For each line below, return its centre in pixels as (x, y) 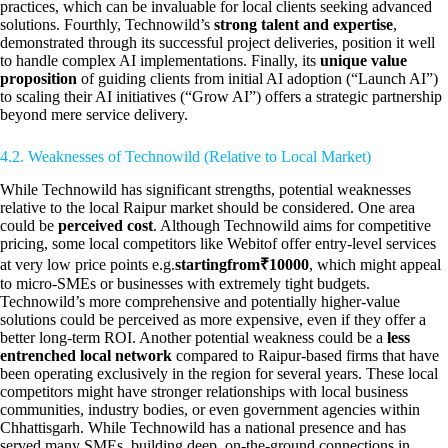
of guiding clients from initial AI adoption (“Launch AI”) (257, 79)
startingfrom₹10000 (242, 265)
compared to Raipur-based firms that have (305, 356)
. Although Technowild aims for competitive (292, 226)
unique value (363, 61)
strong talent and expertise (303, 25)
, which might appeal (375, 265)
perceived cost (105, 226)
